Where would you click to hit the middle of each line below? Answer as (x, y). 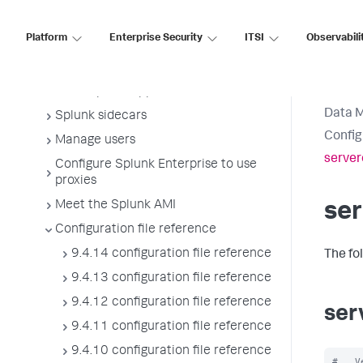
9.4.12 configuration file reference (171, 303)
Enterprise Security (156, 38)
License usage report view (131, 44)
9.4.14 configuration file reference (171, 254)
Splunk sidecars (101, 117)
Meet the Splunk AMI (115, 206)
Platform (47, 38)
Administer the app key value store (156, 68)
